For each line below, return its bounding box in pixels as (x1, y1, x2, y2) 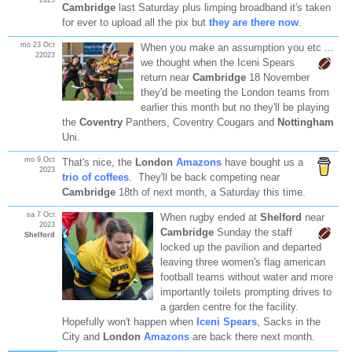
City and (61, 330, 103, 343)
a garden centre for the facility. (159, 300, 302, 313)
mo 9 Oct (24, 155, 55, 163)
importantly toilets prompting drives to (159, 285, 332, 298)
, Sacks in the (256, 315, 321, 328)
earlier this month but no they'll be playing (140, 101, 329, 113)
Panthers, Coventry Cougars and (122, 115, 277, 128)
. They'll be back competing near (128, 170, 280, 183)
